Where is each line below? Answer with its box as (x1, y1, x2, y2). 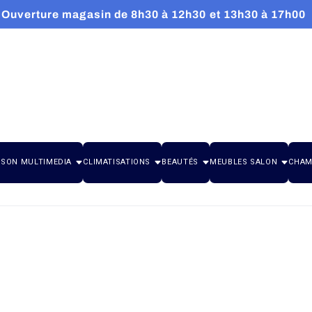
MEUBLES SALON (210, 157, 278, 167)
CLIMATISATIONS (83, 157, 151, 167)
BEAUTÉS (162, 157, 198, 167)
